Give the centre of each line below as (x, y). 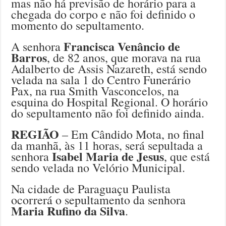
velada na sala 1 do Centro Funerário (101, 79)
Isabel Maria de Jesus (107, 156)
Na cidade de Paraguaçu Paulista (91, 188)
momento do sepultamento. (78, 25)
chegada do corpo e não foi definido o (103, 14)
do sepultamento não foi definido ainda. (108, 113)
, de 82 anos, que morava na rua (124, 57)
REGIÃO (35, 134)
